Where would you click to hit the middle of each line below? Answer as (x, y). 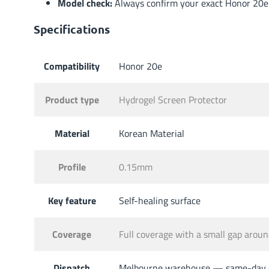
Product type (72, 99)
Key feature (72, 200)
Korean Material (152, 133)
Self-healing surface (160, 200)
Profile (72, 167)
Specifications (72, 29)
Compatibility (72, 66)
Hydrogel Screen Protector (173, 99)
